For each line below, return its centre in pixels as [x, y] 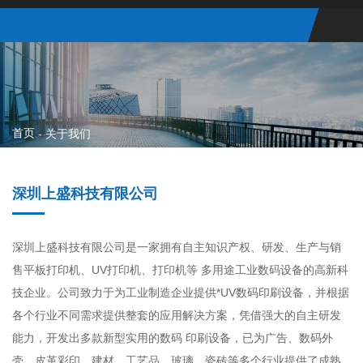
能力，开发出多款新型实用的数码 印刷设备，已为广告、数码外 [173, 338]
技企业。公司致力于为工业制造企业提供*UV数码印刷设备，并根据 [181, 293]
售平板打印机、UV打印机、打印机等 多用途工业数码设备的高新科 [180, 270]
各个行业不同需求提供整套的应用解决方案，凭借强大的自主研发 [177, 315]
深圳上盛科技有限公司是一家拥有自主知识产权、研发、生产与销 [177, 247]
